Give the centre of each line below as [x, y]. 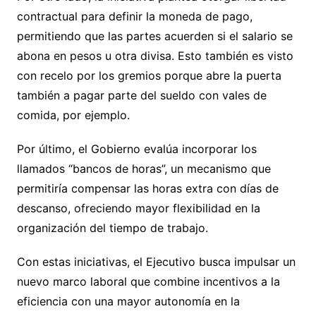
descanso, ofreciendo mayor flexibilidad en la [138, 208]
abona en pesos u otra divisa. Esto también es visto [155, 55]
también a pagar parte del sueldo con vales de [141, 95]
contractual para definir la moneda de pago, [134, 16]
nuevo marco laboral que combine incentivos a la [148, 281]
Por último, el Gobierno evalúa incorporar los [136, 148]
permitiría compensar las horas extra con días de [147, 188]
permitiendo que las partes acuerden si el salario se [154, 36]
